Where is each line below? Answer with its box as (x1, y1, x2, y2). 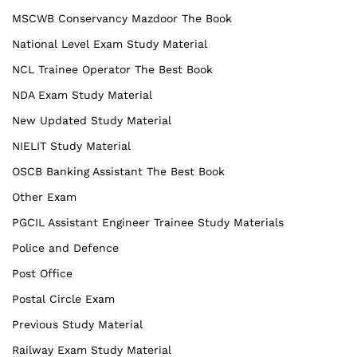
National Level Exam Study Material (12, 37, 207, 50)
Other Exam (12, 190, 76, 203)
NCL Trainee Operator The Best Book (12, 62, 213, 76)
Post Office (12, 266, 73, 280)
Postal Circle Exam (12, 292, 115, 305)
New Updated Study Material (12, 113, 171, 127)
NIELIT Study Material (12, 139, 131, 152)
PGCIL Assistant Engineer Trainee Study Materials (12, 215, 284, 229)
